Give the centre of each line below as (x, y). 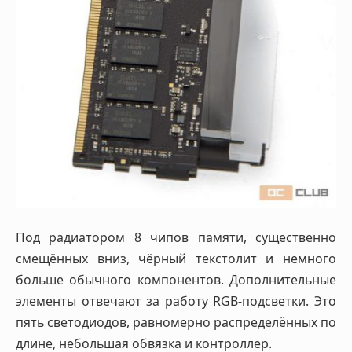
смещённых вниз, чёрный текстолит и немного (176, 259)
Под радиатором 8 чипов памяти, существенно (176, 238)
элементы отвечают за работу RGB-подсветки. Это (176, 301)
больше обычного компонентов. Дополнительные (176, 280)
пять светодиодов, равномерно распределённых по (176, 323)
